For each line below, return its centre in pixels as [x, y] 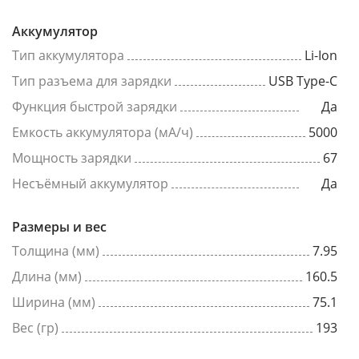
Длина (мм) [47, 277]
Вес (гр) [35, 328]
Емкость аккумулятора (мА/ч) [103, 133]
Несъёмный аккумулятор [90, 184]
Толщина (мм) [56, 251]
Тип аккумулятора [68, 56]
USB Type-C [303, 81]
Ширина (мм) [54, 303]
